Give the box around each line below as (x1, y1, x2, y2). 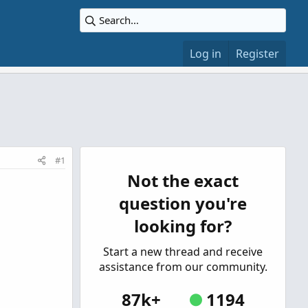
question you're (119, 192, 247, 214)
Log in (190, 46, 221, 61)
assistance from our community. (98, 259, 267, 274)
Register (236, 46, 279, 61)
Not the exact (127, 169, 239, 192)
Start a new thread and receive (103, 244, 263, 259)
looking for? (134, 214, 232, 237)
